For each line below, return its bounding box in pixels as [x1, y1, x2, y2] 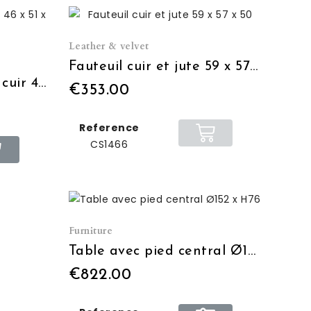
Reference [79, 120, 140, 135]
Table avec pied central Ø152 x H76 [247, 244, 255, 258]
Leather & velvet [68, 39, 149, 53]
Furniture [68, 224, 112, 237]
